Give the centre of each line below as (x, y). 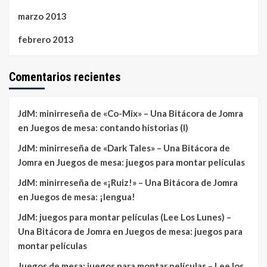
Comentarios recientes (65, 77)
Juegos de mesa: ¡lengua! (83, 196)
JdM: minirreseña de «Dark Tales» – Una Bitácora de (124, 148)
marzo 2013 (42, 16)
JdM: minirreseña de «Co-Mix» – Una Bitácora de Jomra (131, 113)
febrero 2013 (46, 39)
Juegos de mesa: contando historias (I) (109, 127)
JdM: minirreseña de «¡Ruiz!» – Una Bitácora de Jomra (128, 182)
